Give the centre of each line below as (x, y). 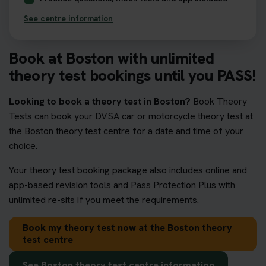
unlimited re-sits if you (56, 199)
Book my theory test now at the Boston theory (127, 227)
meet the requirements (150, 199)
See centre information (68, 18)
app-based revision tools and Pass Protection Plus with (122, 185)
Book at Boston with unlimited (112, 58)
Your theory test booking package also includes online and (128, 170)
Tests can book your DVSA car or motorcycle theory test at (131, 116)
